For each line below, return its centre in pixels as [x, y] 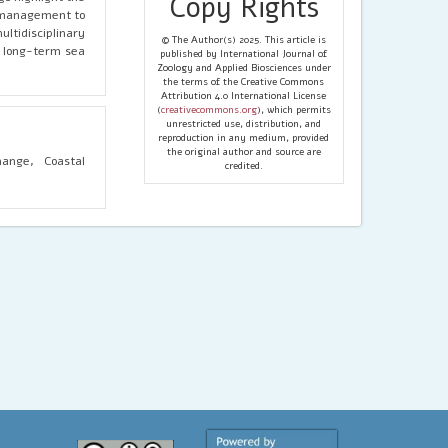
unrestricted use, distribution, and [244, 123]
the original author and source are [243, 151]
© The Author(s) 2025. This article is [243, 39]
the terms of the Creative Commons [244, 81]
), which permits [293, 109]
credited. [243, 165]
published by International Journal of [244, 53]
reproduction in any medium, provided [244, 137]
